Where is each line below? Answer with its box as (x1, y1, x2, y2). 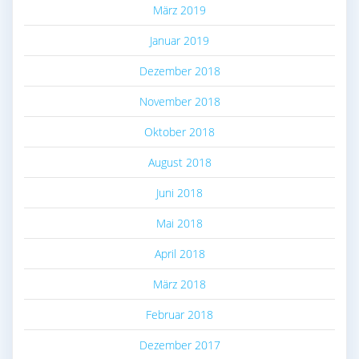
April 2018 (154, 245, 205, 261)
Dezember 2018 (139, 63, 220, 79)
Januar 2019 (150, 32, 209, 48)
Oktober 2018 (144, 123, 215, 139)
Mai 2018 (156, 215, 203, 231)
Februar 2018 (146, 306, 213, 322)
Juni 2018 (156, 184, 203, 200)
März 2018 (153, 276, 206, 292)
